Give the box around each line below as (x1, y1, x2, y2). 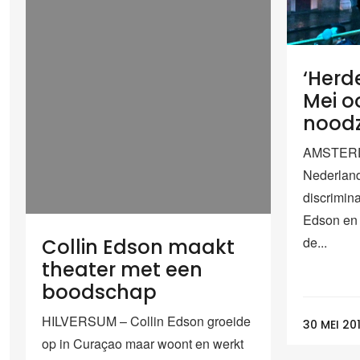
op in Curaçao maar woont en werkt (42, 333, 243, 353)
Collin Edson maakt (42, 233, 235, 260)
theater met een (42, 256, 202, 283)
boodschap (42, 278, 157, 305)
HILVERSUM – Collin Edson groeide (42, 311, 251, 330)
